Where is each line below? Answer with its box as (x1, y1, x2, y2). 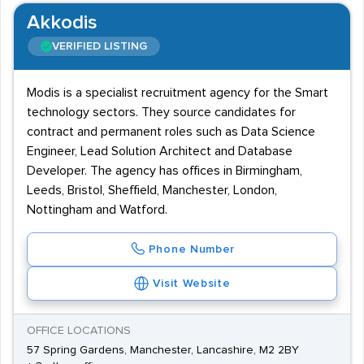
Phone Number (148, 244, 236, 255)
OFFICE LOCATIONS (27, 325, 131, 336)
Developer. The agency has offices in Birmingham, (27, 164, 302, 177)
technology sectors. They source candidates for (27, 106, 296, 119)
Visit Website (153, 278, 231, 289)
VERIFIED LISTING (52, 41, 147, 52)
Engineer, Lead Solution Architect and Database (27, 145, 292, 158)
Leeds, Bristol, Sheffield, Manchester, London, (27, 184, 277, 197)
